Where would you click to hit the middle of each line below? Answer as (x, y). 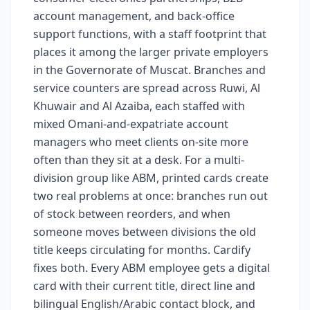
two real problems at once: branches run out (151, 196)
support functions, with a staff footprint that (150, 34)
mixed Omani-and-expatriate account (131, 124)
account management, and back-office (134, 16)
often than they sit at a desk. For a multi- (139, 160)
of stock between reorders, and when (132, 214)
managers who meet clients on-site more (141, 142)
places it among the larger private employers (151, 52)
